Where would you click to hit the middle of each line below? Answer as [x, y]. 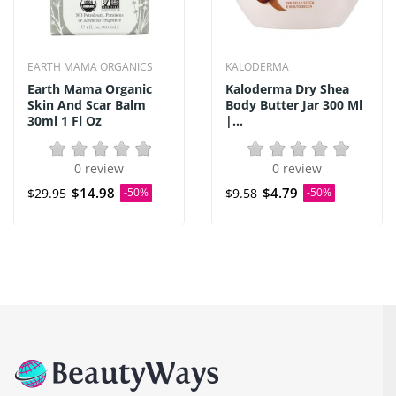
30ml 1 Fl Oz [65, 121]
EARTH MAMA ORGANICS [90, 67]
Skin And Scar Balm [87, 105]
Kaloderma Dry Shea [287, 89]
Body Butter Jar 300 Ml [294, 105]
